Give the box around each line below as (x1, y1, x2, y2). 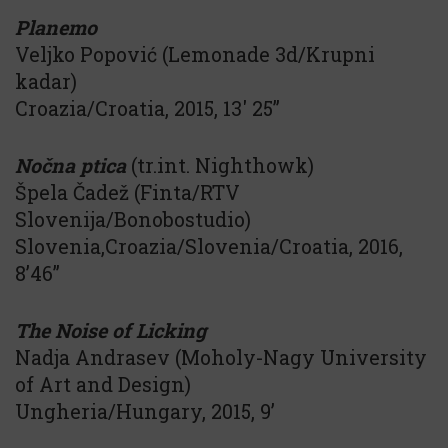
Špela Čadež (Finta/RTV (15, 179, 240, 205)
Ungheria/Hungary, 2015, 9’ (15, 398, 275, 424)
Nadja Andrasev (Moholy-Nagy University (15, 344, 427, 370)
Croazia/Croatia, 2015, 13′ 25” (15, 95, 280, 121)
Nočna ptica (15, 152, 126, 178)
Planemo (15, 14, 97, 40)
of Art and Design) (15, 371, 191, 397)
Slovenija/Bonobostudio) (15, 206, 251, 232)
